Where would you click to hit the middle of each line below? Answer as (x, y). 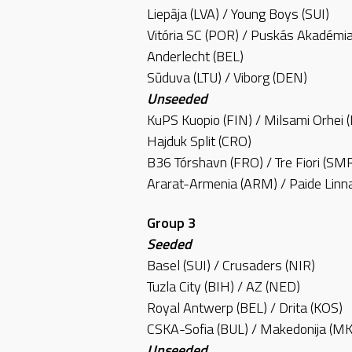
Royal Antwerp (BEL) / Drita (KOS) (245, 307)
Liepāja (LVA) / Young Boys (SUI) (238, 14)
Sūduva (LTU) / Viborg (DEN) (227, 78)
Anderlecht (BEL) (195, 57)
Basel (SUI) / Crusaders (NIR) (231, 265)
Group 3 (171, 222)
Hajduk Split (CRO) (199, 141)
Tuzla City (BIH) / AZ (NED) (224, 286)
